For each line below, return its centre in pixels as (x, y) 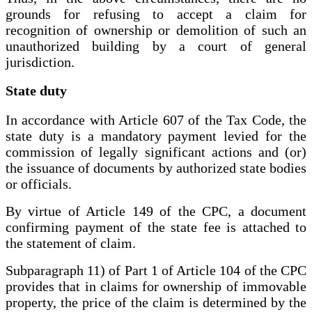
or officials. (39, 184)
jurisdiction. (40, 62)
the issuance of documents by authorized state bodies (156, 168)
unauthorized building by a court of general (156, 46)
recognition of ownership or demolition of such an (156, 30)
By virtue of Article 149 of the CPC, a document (156, 211)
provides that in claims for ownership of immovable (156, 287)
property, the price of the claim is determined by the (156, 303)
